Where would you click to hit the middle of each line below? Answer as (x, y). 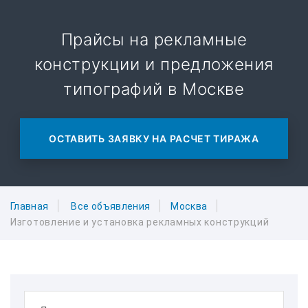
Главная (30, 206)
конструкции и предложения (154, 64)
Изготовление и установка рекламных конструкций (140, 222)
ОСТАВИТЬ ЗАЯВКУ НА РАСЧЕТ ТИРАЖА (154, 139)
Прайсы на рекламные (154, 40)
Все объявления (111, 206)
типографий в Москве (154, 89)
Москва (189, 206)
